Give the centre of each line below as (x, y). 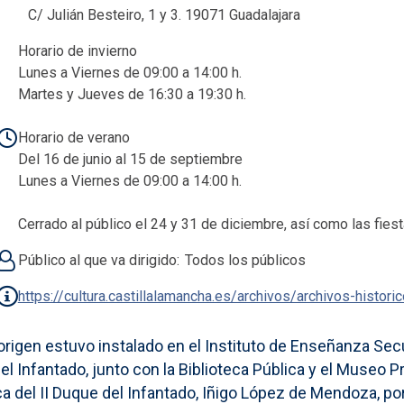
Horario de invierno (77, 50)
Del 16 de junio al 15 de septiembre (130, 159)
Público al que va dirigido (97, 260)
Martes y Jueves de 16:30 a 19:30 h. (132, 94)
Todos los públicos (245, 260)
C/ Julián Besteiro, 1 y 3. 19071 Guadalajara (164, 14)
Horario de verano (73, 137)
